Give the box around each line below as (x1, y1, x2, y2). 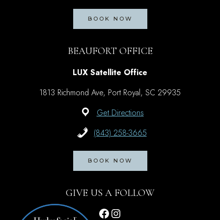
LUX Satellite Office (73, 67, 147, 79)
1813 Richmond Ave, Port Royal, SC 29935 (39, 87, 181, 99)
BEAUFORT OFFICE (67, 45, 153, 57)
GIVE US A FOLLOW (65, 187, 155, 199)
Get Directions (96, 107, 144, 119)
